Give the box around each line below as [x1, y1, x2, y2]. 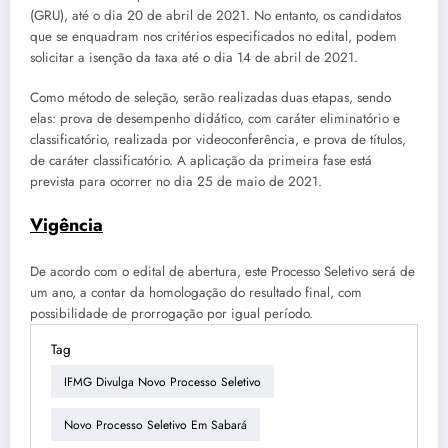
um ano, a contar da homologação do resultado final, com [30, 283, 362, 302]
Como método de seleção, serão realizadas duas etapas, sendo [30, 88, 391, 108]
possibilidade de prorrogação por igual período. [30, 304, 313, 323]
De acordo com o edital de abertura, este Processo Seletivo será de [30, 262, 415, 281]
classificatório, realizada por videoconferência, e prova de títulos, [30, 130, 406, 150]
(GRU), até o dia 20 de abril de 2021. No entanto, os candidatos [30, 6, 401, 26]
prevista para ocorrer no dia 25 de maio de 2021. [30, 172, 322, 192]
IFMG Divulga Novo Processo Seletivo [64, 372, 261, 391]
